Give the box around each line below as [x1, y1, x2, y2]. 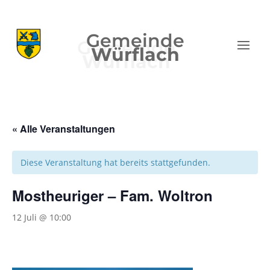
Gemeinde [86, 30, 184, 52]
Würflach [90, 43, 180, 66]
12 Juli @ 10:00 [12, 212, 71, 224]
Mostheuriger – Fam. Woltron [12, 185, 213, 206]
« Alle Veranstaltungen [12, 122, 115, 136]
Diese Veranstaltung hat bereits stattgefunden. [20, 157, 210, 169]
